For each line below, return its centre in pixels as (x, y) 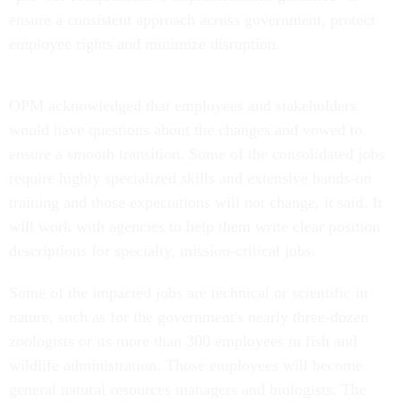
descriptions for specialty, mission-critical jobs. (165, 250)
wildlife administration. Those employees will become (186, 365)
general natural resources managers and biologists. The (188, 389)
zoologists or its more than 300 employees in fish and (183, 341)
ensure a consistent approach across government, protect (192, 19)
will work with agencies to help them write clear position (195, 226)
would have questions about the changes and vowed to (186, 129)
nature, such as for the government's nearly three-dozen (189, 316)
